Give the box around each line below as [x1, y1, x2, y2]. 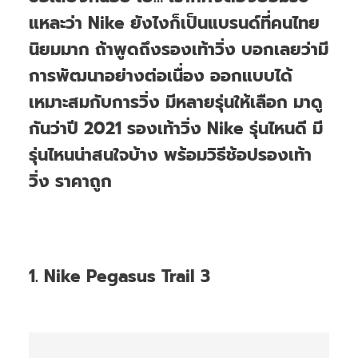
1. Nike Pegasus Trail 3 [29, 263, 210, 289]
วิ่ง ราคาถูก [29, 168, 112, 194]
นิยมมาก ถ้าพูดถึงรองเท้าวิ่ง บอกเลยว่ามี [29, 36, 328, 62]
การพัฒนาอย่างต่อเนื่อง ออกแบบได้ [29, 62, 292, 89]
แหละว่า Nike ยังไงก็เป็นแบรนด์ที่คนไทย [29, 10, 320, 36]
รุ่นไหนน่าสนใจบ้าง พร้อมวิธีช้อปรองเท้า [29, 141, 312, 168]
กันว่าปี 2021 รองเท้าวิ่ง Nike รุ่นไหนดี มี [29, 115, 323, 141]
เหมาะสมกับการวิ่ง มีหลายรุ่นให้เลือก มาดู [29, 89, 323, 115]
